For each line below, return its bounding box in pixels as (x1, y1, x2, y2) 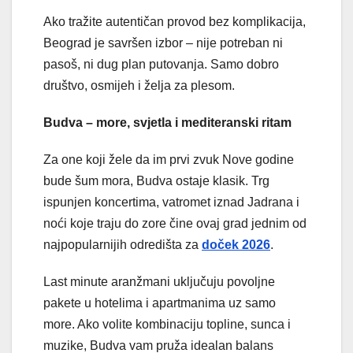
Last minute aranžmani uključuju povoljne (43, 274, 275, 288)
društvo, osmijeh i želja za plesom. (43, 78, 235, 92)
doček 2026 (202, 237, 270, 251)
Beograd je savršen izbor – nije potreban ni (43, 35, 283, 50)
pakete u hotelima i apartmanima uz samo (43, 295, 276, 310)
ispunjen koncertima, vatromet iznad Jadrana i (43, 195, 299, 209)
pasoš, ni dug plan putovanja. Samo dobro (43, 57, 279, 71)
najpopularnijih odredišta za (43, 237, 202, 251)
